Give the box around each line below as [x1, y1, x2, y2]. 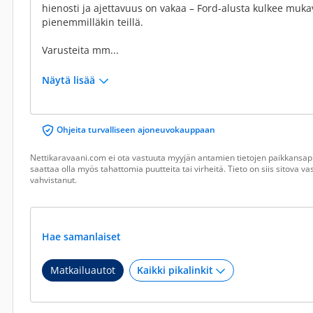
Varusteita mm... [42, 43, 119, 57]
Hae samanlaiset [42, 230, 124, 243]
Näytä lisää [42, 73, 95, 87]
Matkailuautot [50, 263, 115, 277]
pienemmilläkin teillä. [42, 15, 143, 29]
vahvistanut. [30, 174, 77, 186]
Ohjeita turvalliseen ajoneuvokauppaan [57, 124, 215, 136]
